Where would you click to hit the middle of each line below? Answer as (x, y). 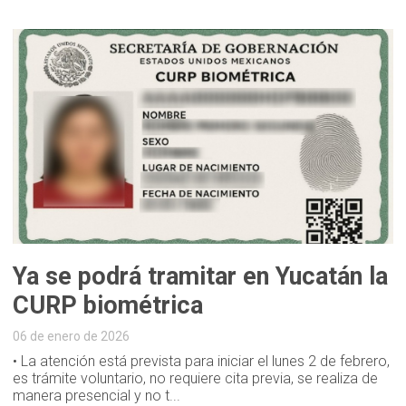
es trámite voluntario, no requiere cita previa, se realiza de (196, 378)
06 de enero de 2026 (72, 336)
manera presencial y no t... (97, 395)
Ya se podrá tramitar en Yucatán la (201, 276)
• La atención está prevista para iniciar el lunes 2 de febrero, (202, 361)
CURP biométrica (108, 305)
